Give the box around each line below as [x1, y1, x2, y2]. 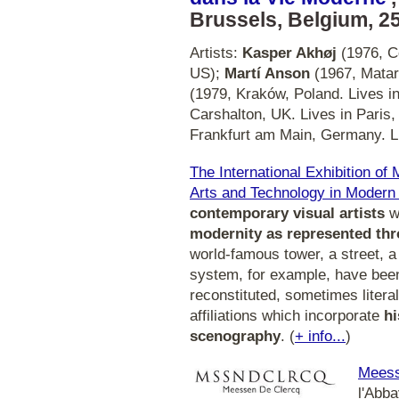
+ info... [295, 327, 346, 345]
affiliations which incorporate [190, 306, 384, 324]
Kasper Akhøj [242, 45, 337, 61]
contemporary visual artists [190, 204, 385, 222]
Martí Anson [224, 65, 310, 82]
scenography [190, 327, 281, 345]
